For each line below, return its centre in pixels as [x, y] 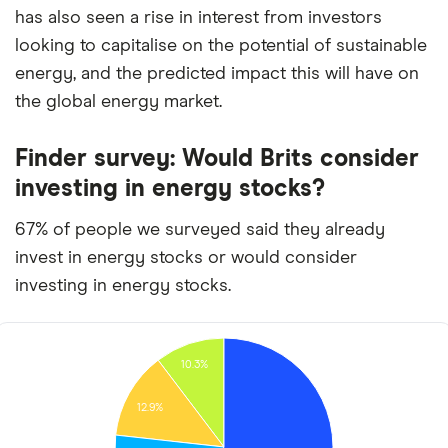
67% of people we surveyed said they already [200, 230]
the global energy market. [118, 102]
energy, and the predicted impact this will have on [217, 74]
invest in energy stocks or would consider [186, 258]
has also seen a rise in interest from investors [198, 18]
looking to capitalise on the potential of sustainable [221, 46]
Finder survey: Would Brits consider [217, 159]
